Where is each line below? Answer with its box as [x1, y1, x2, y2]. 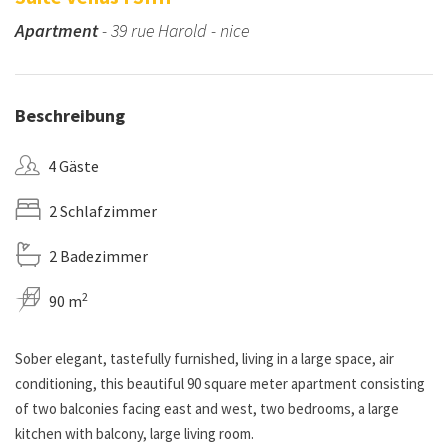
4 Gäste [48, 156, 99, 177]
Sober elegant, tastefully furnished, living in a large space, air [15, 349, 394, 369]
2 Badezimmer [49, 246, 148, 267]
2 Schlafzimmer [49, 201, 157, 222]
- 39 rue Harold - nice [98, 19, 249, 43]
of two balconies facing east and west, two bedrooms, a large [15, 399, 399, 419]
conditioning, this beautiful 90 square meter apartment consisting [15, 374, 425, 394]
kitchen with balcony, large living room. [15, 424, 254, 444]
